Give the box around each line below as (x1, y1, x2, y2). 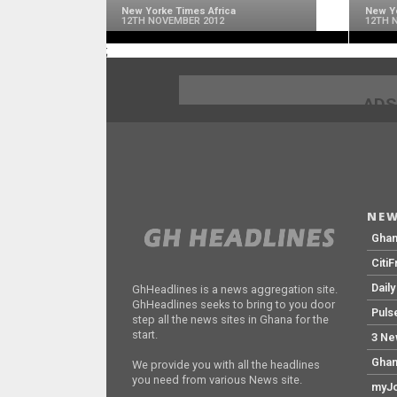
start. (132, 328, 159, 342)
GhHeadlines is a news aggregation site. (132, 283, 339, 297)
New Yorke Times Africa (121, 5, 237, 18)
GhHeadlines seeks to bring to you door (132, 298, 336, 312)
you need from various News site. (132, 373, 303, 387)
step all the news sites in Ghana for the (132, 313, 330, 327)
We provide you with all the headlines (132, 358, 321, 372)
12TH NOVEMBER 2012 (121, 15, 225, 27)
